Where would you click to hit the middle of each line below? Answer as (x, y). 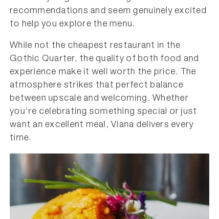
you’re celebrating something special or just (104, 112)
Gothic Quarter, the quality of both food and (105, 59)
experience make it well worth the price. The (103, 72)
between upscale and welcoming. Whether (99, 99)
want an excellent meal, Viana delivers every (102, 125)
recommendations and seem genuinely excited (108, 11)
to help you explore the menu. (73, 24)
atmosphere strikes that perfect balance (97, 86)
